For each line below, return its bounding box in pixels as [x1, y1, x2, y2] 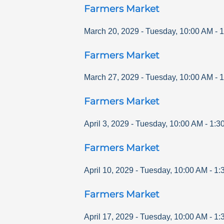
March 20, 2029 [84, 26, 139, 35]
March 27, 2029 [84, 73, 139, 82]
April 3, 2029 [84, 119, 129, 128]
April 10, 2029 [84, 165, 133, 174]
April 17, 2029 [84, 212, 133, 221]
